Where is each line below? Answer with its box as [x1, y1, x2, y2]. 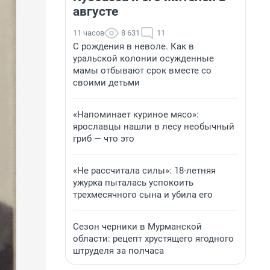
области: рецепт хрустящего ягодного [73, 233, 234, 244]
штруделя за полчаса [73, 245, 164, 256]
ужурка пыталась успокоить [73, 177, 193, 188]
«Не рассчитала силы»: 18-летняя [73, 165, 216, 176]
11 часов [73, 28, 104, 37]
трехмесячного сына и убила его [73, 189, 213, 200]
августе [73, 4, 118, 19]
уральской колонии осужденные [73, 53, 214, 64]
